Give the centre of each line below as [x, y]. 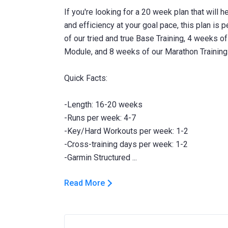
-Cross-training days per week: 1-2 [126, 144]
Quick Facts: [86, 78]
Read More [84, 183]
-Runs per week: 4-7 [100, 118]
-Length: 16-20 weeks [103, 105]
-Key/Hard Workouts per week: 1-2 [126, 131]
